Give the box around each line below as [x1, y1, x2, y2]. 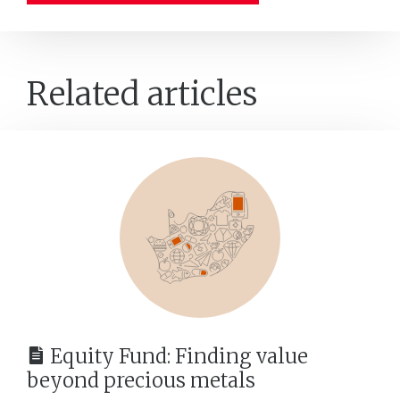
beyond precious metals [27, 367, 255, 393]
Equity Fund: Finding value [50, 343, 308, 369]
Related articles [27, 73, 258, 114]
